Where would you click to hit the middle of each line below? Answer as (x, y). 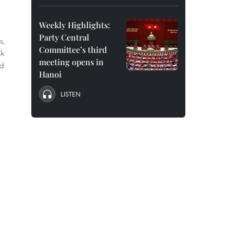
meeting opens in (71, 62)
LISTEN (71, 94)
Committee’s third (73, 50)
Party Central (64, 37)
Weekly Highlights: (74, 25)
